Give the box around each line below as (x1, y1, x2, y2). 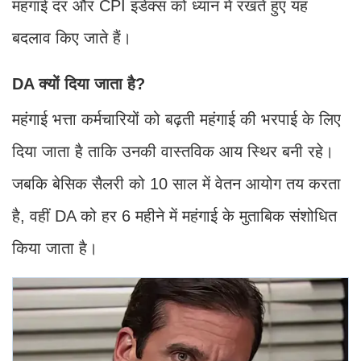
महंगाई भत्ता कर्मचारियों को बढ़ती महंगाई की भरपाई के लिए (12, 110, 341, 128)
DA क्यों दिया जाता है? (12, 74, 145, 93)
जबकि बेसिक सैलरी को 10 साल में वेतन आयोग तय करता (12, 174, 341, 193)
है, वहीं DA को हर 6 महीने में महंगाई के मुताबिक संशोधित (12, 206, 337, 225)
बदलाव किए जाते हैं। (12, 28, 131, 47)
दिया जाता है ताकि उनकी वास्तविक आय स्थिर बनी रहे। (12, 142, 334, 160)
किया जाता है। (12, 239, 98, 257)
